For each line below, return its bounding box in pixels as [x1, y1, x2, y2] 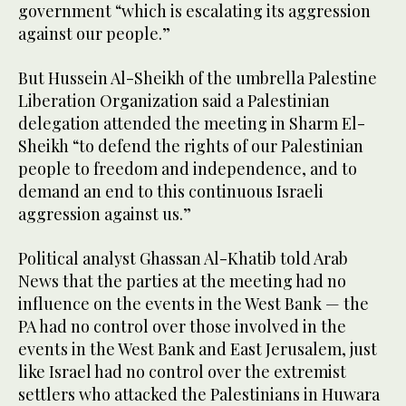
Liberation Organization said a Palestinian [18, 90, 330, 112]
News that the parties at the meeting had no [18, 270, 346, 293]
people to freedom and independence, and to [18, 158, 357, 180]
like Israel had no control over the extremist [18, 361, 346, 383]
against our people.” [18, 23, 170, 45]
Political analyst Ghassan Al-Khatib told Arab [18, 247, 348, 270]
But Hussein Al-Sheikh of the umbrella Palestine [18, 67, 377, 90]
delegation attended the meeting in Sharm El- [18, 112, 365, 135]
